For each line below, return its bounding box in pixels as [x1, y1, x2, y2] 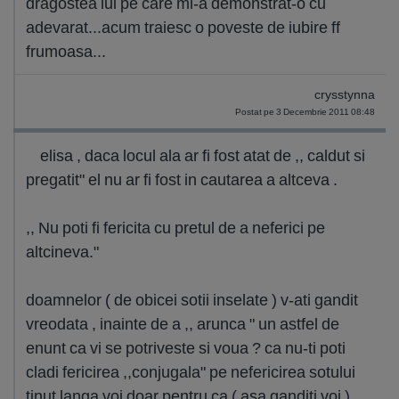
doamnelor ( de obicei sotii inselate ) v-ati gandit [26, 289, 358, 310]
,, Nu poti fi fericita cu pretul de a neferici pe [26, 217, 325, 238]
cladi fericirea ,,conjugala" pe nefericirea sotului [26, 362, 355, 382]
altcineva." [26, 241, 99, 262]
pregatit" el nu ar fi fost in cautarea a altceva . [26, 169, 338, 190]
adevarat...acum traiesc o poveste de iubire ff [26, 17, 340, 37]
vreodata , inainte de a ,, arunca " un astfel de [26, 313, 339, 334]
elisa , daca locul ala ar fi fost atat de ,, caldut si [40, 145, 365, 166]
